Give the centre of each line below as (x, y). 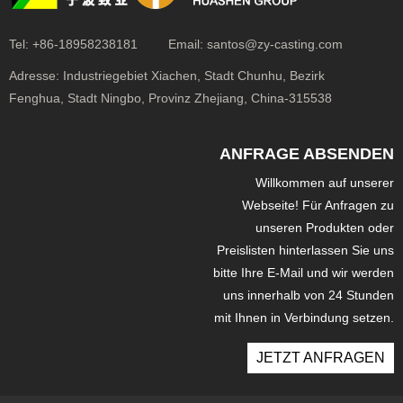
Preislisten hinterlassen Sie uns (305, 250)
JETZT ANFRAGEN (321, 357)
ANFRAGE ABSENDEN (307, 153)
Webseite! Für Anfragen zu (318, 205)
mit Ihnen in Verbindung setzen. (304, 317)
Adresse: (34, 75)
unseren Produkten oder (325, 227)
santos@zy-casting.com (275, 44)
